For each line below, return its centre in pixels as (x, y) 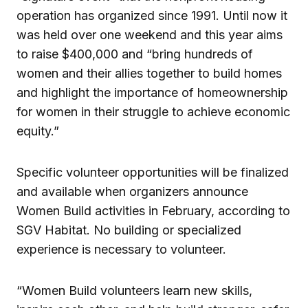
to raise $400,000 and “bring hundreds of (135, 54)
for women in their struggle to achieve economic (153, 112)
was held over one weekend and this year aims (150, 35)
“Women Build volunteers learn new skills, (134, 291)
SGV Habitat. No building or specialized (129, 230)
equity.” (40, 131)
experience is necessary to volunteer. (121, 250)
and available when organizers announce (132, 192)
